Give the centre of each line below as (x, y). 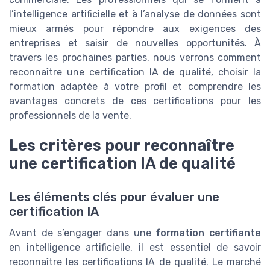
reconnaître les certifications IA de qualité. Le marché (135, 262)
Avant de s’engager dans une (83, 233)
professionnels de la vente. (70, 115)
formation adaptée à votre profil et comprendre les (135, 86)
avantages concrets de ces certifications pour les (135, 101)
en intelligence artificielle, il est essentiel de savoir (135, 248)
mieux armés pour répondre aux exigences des (135, 28)
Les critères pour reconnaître (122, 145)
